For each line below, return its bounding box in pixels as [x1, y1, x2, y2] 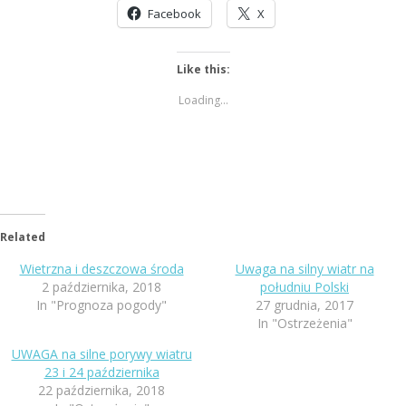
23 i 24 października [43, 362, 159, 381]
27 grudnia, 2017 [256, 295, 353, 314]
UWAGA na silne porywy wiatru [11, 344, 192, 362]
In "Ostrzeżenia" [256, 314, 353, 332]
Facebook [147, 5, 201, 22]
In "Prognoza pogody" [36, 295, 167, 314]
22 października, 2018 [38, 381, 165, 399]
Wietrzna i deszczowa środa [19, 259, 184, 277]
